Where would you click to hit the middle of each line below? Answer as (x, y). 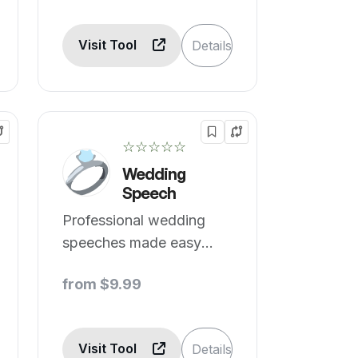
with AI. (88, 265)
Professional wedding (134, 220)
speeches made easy (132, 243)
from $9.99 (102, 284)
